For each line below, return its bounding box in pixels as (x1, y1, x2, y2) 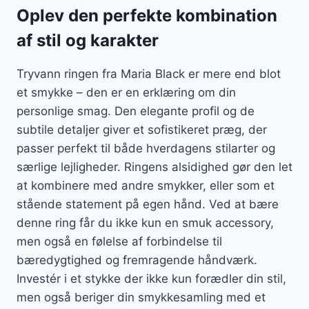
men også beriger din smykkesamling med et (17, 290, 266, 305)
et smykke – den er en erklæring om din (17, 86, 236, 100)
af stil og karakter (17, 30, 159, 51)
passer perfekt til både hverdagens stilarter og (17, 141, 275, 156)
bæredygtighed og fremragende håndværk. (17, 253, 257, 268)
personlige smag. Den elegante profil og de (17, 104, 255, 119)
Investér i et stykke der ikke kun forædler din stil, (17, 272, 286, 286)
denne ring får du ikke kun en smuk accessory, (17, 216, 274, 230)
